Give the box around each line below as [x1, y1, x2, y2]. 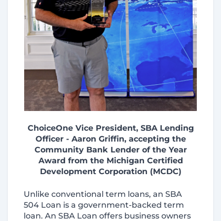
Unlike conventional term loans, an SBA [24, 189, 182, 199]
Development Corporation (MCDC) [39, 167, 182, 176]
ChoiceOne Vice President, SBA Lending [27, 123, 194, 133]
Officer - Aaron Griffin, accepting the [35, 134, 186, 144]
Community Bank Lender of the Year [34, 145, 187, 154]
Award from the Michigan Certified [38, 156, 183, 165]
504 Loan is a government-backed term [24, 200, 184, 210]
